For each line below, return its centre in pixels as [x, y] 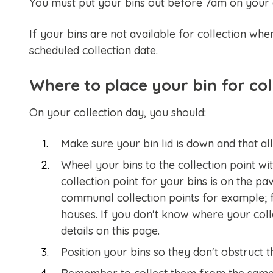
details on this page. [110, 231]
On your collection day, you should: [118, 112]
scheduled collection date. [94, 50]
